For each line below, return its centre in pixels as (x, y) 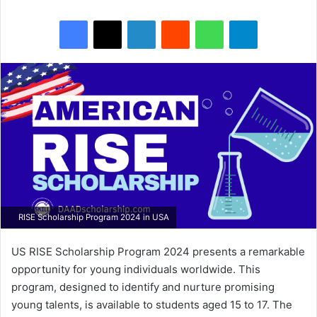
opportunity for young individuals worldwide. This (136, 269)
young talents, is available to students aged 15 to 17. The (152, 304)
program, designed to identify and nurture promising (143, 287)
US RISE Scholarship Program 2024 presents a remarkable (158, 251)
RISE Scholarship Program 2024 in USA (93, 217)
